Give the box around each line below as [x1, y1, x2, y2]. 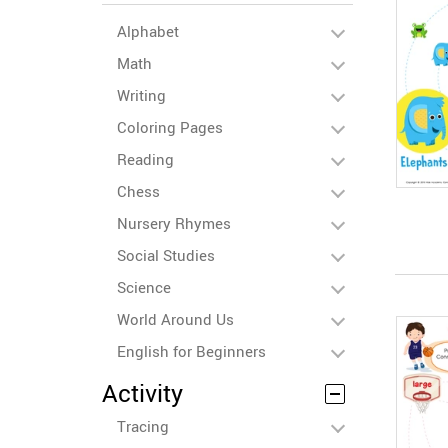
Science [117, 277, 171, 297]
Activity [102, 377, 183, 409]
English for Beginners [117, 341, 266, 361]
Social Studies [117, 245, 215, 265]
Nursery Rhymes [117, 213, 231, 233]
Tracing [117, 416, 169, 436]
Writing [117, 85, 166, 105]
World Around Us [117, 309, 234, 329]
